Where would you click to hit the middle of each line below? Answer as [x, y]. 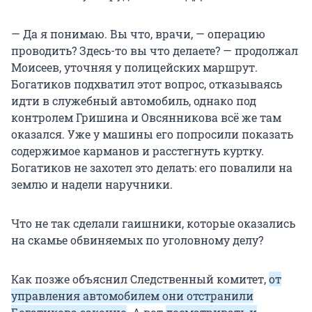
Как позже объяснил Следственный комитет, [140, 279]
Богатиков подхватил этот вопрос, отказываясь [147, 84]
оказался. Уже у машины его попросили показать [152, 134]
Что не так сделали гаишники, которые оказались [153, 224]
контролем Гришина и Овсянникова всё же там [146, 118]
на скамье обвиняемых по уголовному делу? [137, 240]
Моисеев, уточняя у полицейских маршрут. [134, 68]
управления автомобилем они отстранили [132, 296]
